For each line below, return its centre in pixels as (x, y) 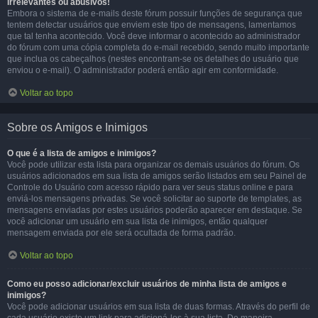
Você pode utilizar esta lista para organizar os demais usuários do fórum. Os (153, 165)
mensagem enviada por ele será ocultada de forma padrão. (121, 233)
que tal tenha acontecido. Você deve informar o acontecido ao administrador (154, 36)
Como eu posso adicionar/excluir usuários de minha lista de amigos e (147, 284)
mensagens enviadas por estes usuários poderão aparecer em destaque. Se (155, 210)
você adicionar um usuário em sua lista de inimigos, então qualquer (137, 221)
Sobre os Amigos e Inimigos (77, 127)
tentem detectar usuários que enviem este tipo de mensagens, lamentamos (152, 25)
